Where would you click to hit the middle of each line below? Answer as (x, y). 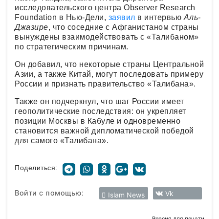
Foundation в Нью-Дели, (62, 17)
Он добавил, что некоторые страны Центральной (109, 64)
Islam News (126, 195)
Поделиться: (36, 167)
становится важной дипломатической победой (104, 131)
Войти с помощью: (49, 193)
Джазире (32, 27)
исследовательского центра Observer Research (105, 7)
